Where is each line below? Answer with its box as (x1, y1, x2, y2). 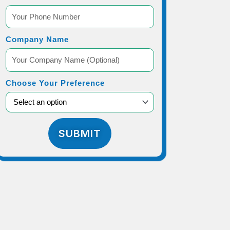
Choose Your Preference (6, 78, 105, 87)
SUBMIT (58, 127, 101, 140)
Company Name (6, 35, 69, 44)
